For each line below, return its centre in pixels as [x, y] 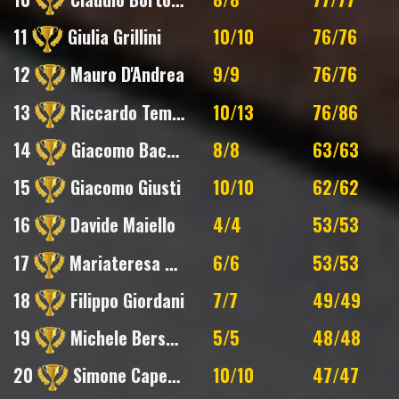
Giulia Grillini [112, 37]
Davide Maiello [121, 225]
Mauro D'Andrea [125, 74]
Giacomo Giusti [123, 187]
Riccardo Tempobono [119, 112]
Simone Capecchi [118, 375]
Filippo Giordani [125, 300]
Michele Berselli [116, 337]
